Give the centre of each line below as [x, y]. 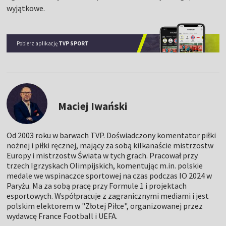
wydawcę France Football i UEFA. [62, 216]
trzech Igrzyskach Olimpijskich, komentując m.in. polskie [105, 165]
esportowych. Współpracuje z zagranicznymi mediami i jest [108, 195]
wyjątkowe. [26, 8]
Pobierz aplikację [38, 43]
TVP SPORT [74, 43]
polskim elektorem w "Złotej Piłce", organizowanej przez [105, 206]
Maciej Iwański [93, 106]
